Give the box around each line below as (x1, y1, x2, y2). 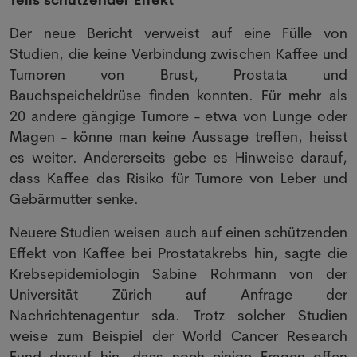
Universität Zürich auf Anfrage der (10, 285, 347, 304)
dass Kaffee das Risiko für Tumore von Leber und (10, 169, 347, 187)
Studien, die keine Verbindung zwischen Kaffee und (10, 45, 347, 63)
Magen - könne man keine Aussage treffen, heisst (10, 127, 347, 146)
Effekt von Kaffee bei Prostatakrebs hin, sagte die (10, 244, 347, 262)
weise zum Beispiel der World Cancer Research (10, 327, 347, 345)
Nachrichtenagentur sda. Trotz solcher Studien (10, 306, 347, 324)
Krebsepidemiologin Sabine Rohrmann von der (10, 265, 347, 283)
